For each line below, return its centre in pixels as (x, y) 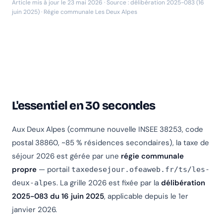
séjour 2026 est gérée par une (66, 156)
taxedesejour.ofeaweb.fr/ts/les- (140, 170)
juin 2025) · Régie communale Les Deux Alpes (75, 12)
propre (24, 170)
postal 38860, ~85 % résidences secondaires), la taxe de (111, 143)
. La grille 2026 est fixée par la (109, 183)
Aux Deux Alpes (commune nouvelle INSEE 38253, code (108, 130)
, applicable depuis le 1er (146, 196)
